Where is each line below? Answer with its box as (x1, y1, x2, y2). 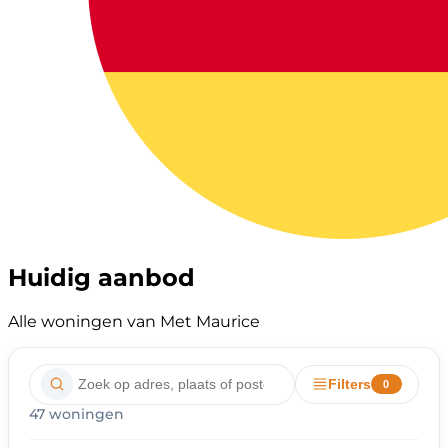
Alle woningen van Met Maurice (8, 311, 260, 331)
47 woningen (29, 404, 124, 423)
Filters (327, 376, 371, 393)
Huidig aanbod (8, 262, 195, 292)
